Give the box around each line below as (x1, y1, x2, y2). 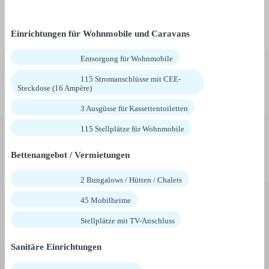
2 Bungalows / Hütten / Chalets (80, 175, 182, 185)
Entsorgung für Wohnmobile (80, 54, 173, 64)
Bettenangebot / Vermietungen (11, 150, 130, 160)
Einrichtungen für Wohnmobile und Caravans (11, 29, 190, 39)
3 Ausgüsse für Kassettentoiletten (80, 104, 188, 113)
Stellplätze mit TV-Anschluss (80, 216, 175, 226)
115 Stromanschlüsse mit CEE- (80, 74, 181, 84)
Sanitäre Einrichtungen (11, 242, 101, 252)
